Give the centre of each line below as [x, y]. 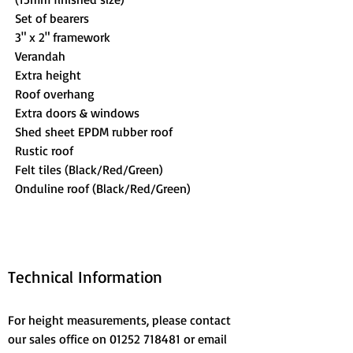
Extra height [48, 75]
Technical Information [85, 277]
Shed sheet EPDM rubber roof [94, 132]
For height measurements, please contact [121, 320]
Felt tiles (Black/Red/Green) [89, 169]
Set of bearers [52, 18]
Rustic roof [44, 150]
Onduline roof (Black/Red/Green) [103, 188]
